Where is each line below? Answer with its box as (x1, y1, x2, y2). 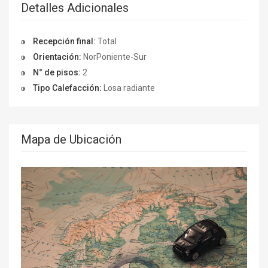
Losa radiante (102, 83, 155, 93)
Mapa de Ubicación (21, 132, 121, 147)
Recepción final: (33, 36, 96, 46)
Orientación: (33, 51, 81, 62)
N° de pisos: (33, 67, 81, 77)
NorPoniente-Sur (81, 51, 147, 62)
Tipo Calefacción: (33, 83, 102, 93)
